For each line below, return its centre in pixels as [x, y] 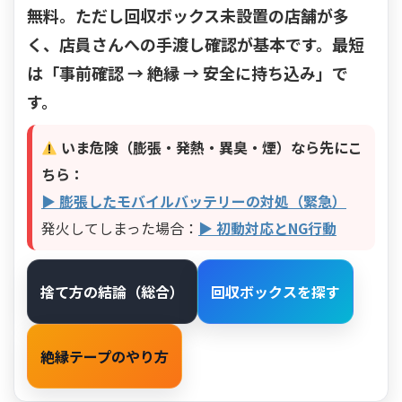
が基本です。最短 [301, 44]
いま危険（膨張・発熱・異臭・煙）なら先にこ [210, 148]
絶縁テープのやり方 [105, 356]
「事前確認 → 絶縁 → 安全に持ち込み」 [188, 73]
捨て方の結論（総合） [112, 291]
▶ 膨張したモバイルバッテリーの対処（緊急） [194, 201]
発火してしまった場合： [120, 228]
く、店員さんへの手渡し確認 [132, 44]
